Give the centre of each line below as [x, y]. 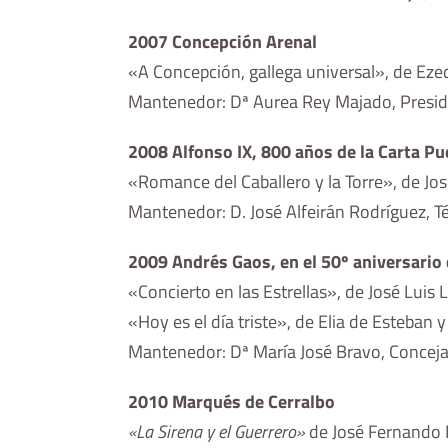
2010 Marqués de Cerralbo [232, 402]
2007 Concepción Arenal [223, 42]
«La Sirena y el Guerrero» [217, 432]
